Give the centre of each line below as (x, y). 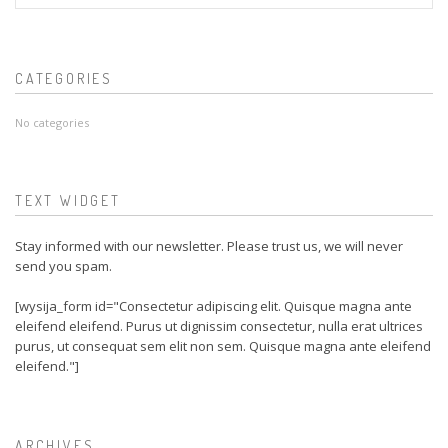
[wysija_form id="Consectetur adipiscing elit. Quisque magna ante (213, 306)
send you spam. (63, 266)
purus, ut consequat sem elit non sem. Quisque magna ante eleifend (223, 346)
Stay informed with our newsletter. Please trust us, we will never (209, 246)
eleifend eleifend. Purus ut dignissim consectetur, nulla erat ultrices (219, 326)
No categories (52, 122)
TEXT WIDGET (68, 200)
